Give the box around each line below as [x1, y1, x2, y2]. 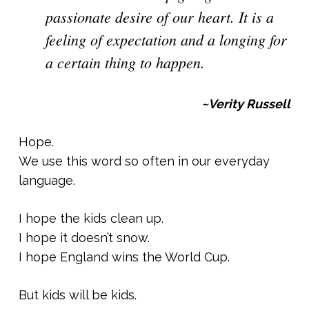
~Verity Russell [201, 97, 291, 111]
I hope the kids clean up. [18, 211, 163, 226]
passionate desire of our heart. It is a [46, 6, 275, 27]
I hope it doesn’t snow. [18, 230, 150, 245]
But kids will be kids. [18, 288, 137, 302]
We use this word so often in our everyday [18, 154, 270, 168]
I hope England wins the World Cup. [18, 250, 230, 264]
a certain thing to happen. [46, 52, 206, 72]
